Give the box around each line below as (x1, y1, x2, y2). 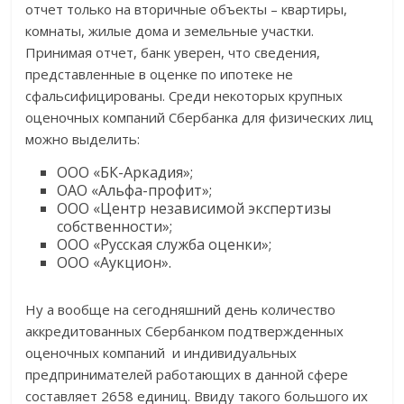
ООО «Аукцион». (57, 252, 172, 273)
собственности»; (57, 216, 173, 237)
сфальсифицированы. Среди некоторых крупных (25, 87, 344, 106)
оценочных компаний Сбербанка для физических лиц (25, 108, 374, 127)
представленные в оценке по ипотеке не (25, 65, 294, 84)
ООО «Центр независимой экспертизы (57, 198, 332, 219)
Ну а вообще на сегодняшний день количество (25, 300, 336, 319)
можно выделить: (25, 130, 141, 149)
